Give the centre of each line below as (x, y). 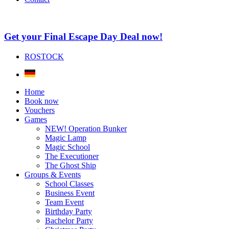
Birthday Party (68, 211)
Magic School (67, 147)
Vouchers (40, 110)
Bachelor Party (69, 220)
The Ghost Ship (71, 165)
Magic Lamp (66, 138)
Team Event (64, 202)
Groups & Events (53, 174)
